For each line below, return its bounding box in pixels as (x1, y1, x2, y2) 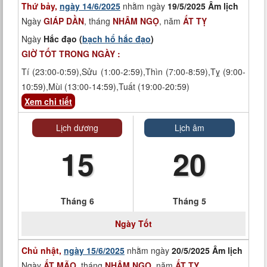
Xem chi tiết (24, 95, 72, 107)
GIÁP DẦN (44, 15, 84, 27)
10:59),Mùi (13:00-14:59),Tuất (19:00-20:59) (21, 80, 190, 92)
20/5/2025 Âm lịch (172, 244, 243, 256)
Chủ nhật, (21, 244, 64, 256)
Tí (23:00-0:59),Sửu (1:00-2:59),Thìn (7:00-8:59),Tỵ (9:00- (21, 66, 246, 77)
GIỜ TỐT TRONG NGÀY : (21, 48, 120, 60)
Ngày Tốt (115, 218, 152, 229)
